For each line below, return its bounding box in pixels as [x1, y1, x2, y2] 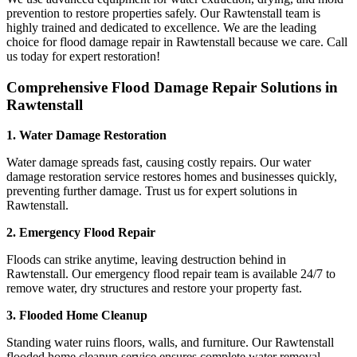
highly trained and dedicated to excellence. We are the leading [6, 21, 316, 35]
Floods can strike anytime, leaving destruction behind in [6, 253, 286, 267]
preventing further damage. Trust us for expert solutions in [6, 184, 297, 198]
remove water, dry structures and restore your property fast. [6, 281, 302, 296]
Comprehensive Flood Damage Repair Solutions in [6, 78, 338, 96]
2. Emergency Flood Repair [6, 226, 155, 240]
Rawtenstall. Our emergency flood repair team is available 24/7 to [6, 267, 335, 281]
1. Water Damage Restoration [6, 128, 167, 143]
